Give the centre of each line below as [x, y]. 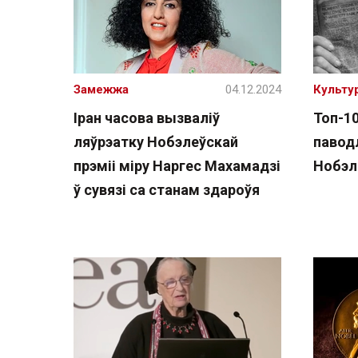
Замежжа [101, 89]
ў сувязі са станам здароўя [167, 190]
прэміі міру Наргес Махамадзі [177, 166]
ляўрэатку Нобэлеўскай [156, 142]
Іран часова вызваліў [147, 118]
